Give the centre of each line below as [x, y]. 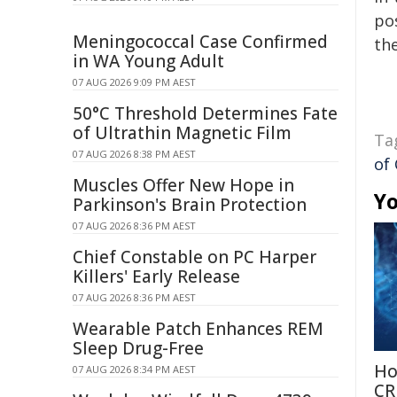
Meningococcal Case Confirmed [200, 42]
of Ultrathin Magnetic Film [182, 133]
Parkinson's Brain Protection [190, 205]
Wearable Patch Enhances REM [198, 329]
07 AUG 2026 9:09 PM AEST [134, 82]
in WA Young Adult [148, 61]
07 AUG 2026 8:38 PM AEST [134, 154]
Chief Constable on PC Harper [195, 257]
